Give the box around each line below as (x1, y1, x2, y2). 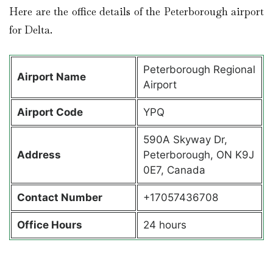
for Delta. (9, 23, 55, 37)
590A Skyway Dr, (143, 133, 227, 146)
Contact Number (16, 191, 102, 204)
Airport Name (16, 70, 88, 83)
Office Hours (16, 218, 85, 231)
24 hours (143, 218, 186, 231)
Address (16, 148, 63, 161)
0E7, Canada (143, 163, 205, 176)
